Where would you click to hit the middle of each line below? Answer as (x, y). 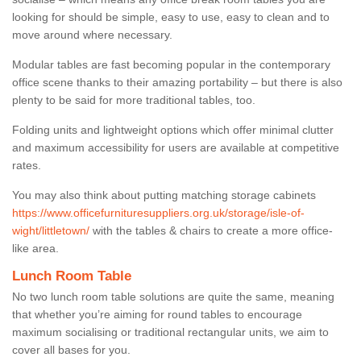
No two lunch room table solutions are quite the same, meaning (173, 296)
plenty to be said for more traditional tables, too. (135, 100)
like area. (35, 248)
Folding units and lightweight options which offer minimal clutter (173, 129)
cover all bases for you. (73, 349)
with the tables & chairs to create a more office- (211, 230)
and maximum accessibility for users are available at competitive (176, 147)
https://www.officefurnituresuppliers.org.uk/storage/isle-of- (158, 212)
